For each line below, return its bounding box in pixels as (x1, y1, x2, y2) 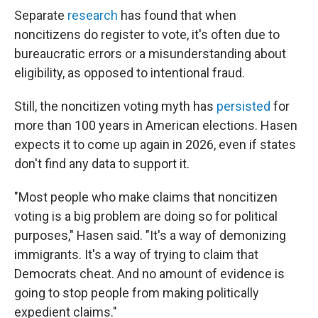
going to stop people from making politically (14, 285, 259, 300)
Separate (14, 8, 67, 23)
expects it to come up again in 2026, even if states (14, 137, 296, 152)
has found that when (118, 8, 236, 23)
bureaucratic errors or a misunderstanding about (14, 46, 286, 61)
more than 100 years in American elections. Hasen (14, 118, 297, 133)
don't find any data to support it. (14, 156, 190, 171)
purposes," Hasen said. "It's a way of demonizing (14, 228, 286, 243)
